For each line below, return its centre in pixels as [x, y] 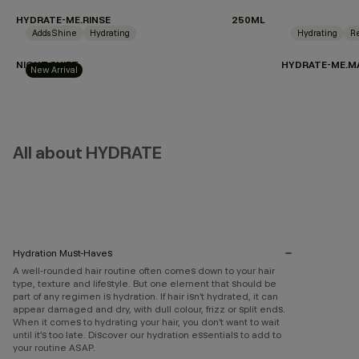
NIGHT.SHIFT [47, 65]
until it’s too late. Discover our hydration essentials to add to [147, 335]
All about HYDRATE [87, 153]
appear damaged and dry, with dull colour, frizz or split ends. [149, 309]
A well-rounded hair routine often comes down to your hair [144, 270]
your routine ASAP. [54, 347]
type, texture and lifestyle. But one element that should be [145, 283]
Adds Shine [54, 33]
